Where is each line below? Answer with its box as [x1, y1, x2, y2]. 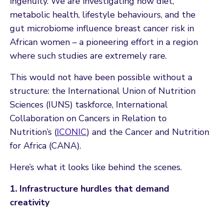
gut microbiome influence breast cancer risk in [10, 22, 194, 34]
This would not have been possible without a [10, 71, 192, 83]
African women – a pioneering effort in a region [10, 36, 198, 48]
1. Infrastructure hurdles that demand [10, 182, 169, 195]
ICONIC [57, 126, 87, 138]
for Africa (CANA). [10, 139, 81, 152]
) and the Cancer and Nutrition [87, 126, 209, 138]
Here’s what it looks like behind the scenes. [10, 161, 182, 173]
